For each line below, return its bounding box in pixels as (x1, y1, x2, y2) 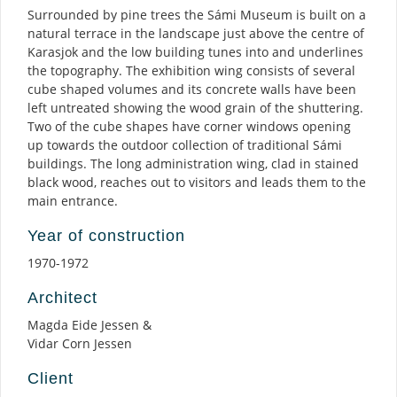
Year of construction (27, 227, 185, 245)
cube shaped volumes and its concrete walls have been (27, 81, 356, 97)
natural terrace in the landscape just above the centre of (27, 25, 364, 42)
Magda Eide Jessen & (27, 316, 152, 333)
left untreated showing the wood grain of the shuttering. (27, 99, 363, 116)
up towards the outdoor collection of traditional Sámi (27, 136, 342, 153)
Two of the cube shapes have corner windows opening (27, 118, 351, 135)
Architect (27, 289, 97, 307)
